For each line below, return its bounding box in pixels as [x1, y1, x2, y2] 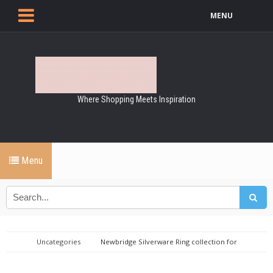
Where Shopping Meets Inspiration [77, 94, 196, 104]
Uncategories [37, 237, 80, 246]
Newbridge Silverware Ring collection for [101, 237, 237, 246]
